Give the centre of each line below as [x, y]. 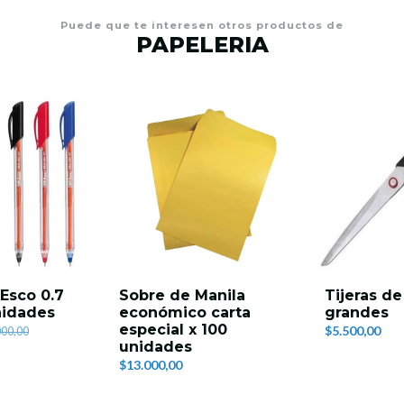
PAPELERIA [202, 45]
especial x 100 [173, 330]
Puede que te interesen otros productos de [202, 26]
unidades [156, 347]
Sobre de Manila [182, 296]
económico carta [185, 313]
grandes [357, 313]
